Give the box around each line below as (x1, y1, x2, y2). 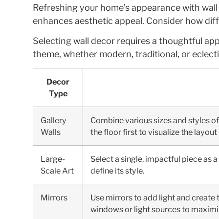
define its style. (90, 165, 145, 175)
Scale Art (41, 165, 74, 175)
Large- (41, 153, 66, 164)
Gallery (41, 115, 67, 125)
